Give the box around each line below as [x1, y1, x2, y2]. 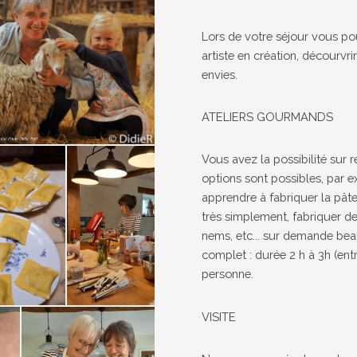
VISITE [202, 309, 240, 324]
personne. [202, 267, 254, 281]
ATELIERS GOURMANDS [202, 109, 334, 124]
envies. [202, 67, 241, 81]
